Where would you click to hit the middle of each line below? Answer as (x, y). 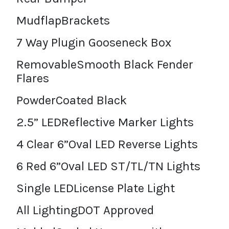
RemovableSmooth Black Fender (105, 64)
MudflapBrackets (63, 20)
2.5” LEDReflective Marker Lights (105, 122)
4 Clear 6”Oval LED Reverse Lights (107, 144)
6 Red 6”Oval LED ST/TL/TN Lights (108, 166)
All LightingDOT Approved (85, 210)
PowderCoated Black (72, 100)
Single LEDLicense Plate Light (96, 188)
